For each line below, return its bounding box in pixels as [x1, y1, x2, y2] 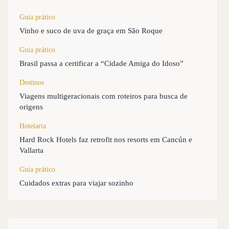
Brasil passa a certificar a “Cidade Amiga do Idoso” [19, 59, 184, 67]
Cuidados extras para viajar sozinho [19, 179, 134, 187]
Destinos [19, 79, 44, 86]
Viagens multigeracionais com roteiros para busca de [19, 92, 188, 100]
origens [19, 103, 43, 111]
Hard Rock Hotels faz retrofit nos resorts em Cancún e [19, 135, 193, 144]
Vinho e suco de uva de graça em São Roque [19, 27, 163, 35]
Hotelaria [19, 122, 47, 130]
